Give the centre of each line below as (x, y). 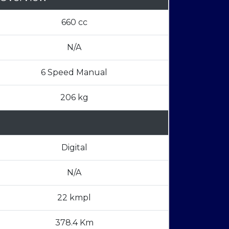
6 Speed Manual (74, 73)
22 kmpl (74, 198)
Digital (74, 148)
